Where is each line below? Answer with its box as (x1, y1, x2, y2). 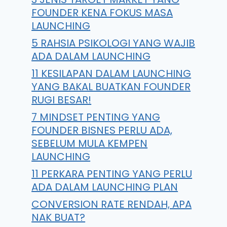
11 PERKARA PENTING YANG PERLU (31, 167, 193, 181)
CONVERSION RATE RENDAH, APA (31, 197, 192, 211)
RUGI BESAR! (31, 93, 92, 107)
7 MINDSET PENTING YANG (31, 110, 161, 124)
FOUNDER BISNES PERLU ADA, (31, 123, 173, 137)
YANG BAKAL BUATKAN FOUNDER (31, 80, 191, 94)
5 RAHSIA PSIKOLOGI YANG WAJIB (31, 36, 196, 50)
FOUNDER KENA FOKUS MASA (31, 6, 173, 20)
